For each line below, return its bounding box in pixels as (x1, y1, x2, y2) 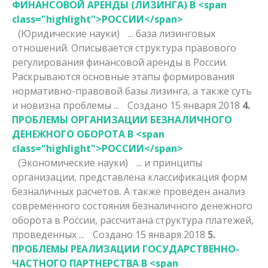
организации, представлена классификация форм (12, 170, 247, 184)
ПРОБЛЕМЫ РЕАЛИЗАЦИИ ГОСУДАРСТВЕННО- (12, 242, 239, 255)
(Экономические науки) (18, 156, 130, 169)
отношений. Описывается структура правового (12, 41, 236, 54)
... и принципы (136, 156, 202, 169)
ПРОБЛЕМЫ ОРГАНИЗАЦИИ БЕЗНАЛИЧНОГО (12, 112, 232, 126)
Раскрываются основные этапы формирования (12, 69, 234, 83)
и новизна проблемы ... (12, 98, 121, 112)
